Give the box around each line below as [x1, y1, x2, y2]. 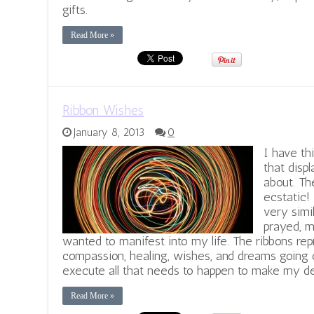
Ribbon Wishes [62, 102, 144, 119]
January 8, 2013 [74, 126, 144, 139]
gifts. [62, 2, 88, 18]
